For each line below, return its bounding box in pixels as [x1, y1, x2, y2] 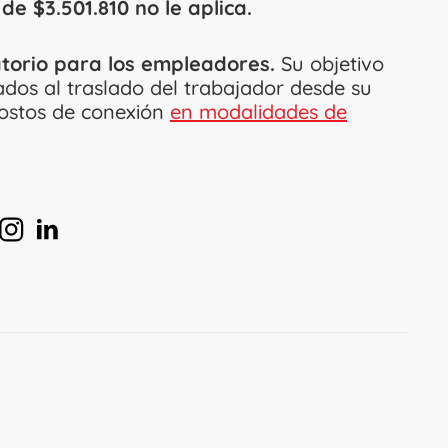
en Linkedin [29, 210, 114, 231]
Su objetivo [275, 50, 384, 76]
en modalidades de [170, 98, 347, 124]
